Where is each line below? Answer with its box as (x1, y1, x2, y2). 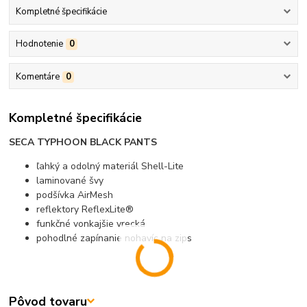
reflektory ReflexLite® (36, 203, 134, 217)
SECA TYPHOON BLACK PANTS (9, 136, 158, 149)
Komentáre (15, 70, 60, 83)
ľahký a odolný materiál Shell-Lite (36, 160, 184, 173)
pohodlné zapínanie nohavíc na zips (36, 232, 193, 245)
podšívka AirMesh (36, 188, 114, 202)
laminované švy (36, 174, 104, 188)
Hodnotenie (15, 38, 63, 51)
